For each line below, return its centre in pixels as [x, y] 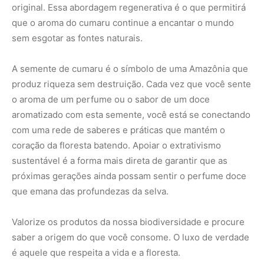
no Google [51, 209]
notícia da [55, 171]
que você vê [54, 201]
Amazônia [56, 182]
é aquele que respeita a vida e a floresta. [96, 59]
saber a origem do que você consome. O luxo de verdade [131, 44]
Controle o [52, 193]
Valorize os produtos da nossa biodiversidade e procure [128, 28]
